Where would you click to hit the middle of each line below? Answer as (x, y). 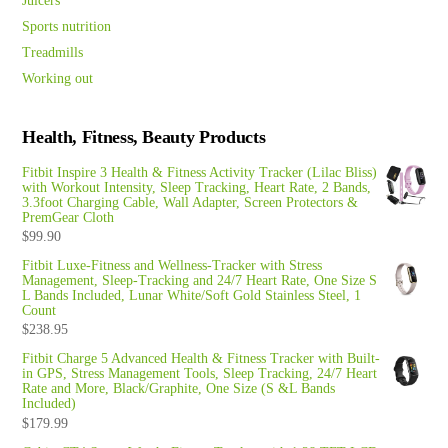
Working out (58, 79)
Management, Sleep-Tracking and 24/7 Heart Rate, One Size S (200, 281)
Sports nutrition (67, 27)
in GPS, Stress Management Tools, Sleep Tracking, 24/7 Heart (200, 374)
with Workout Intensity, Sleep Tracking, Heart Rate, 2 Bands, (197, 188)
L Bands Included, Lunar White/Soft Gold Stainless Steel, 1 (192, 296)
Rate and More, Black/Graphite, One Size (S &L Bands (179, 389)
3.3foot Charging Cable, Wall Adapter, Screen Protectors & (190, 203)
